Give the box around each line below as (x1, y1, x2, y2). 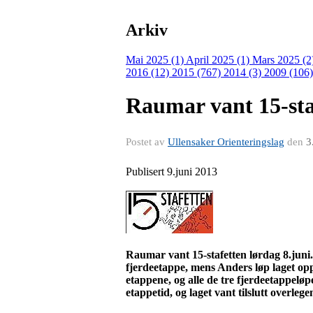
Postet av (126, 136, 168, 147)
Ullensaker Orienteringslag (168, 136, 284, 147)
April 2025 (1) (186, 53, 252, 66)
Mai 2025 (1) (126, 53, 186, 66)
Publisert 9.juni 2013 (126, 165, 217, 177)
